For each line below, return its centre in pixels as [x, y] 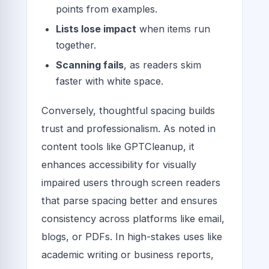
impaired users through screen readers [131, 182]
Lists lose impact [96, 29]
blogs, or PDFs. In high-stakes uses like [132, 236]
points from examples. [107, 9]
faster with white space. [110, 81]
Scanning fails [90, 65]
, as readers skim [162, 65]
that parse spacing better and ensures [129, 200]
